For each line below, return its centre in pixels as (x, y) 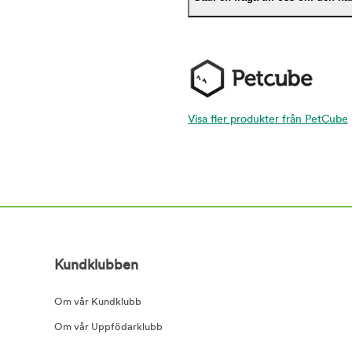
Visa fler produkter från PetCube (268, 120)
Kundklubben (96, 266)
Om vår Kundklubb (97, 302)
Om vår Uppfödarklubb (108, 328)
